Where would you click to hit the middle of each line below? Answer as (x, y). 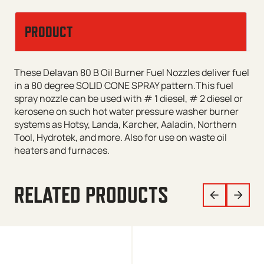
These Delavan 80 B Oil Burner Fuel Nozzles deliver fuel (132, 73)
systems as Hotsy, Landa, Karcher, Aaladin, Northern (126, 125)
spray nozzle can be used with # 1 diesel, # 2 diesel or (128, 99)
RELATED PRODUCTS (91, 195)
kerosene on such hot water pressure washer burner (126, 112)
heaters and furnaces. (62, 151)
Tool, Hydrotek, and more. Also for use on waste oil (121, 138)
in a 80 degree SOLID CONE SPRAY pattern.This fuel (124, 86)
